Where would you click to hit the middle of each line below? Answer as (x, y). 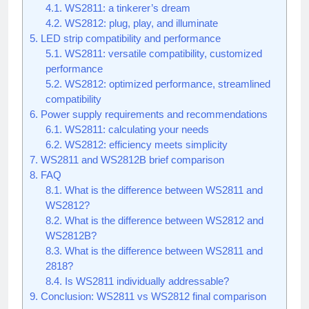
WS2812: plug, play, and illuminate (140, 23)
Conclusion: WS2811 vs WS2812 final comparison (152, 297)
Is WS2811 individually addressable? (145, 281)
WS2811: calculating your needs (135, 130)
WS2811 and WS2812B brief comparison (131, 160)
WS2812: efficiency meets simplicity (144, 145)
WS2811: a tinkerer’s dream (126, 8)
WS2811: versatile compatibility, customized (162, 54)
